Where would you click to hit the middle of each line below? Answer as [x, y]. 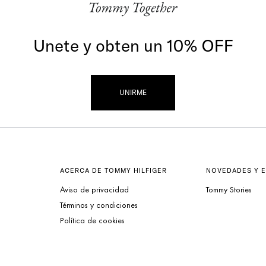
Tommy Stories [229, 190]
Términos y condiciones [99, 205]
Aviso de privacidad [94, 190]
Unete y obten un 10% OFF [133, 46]
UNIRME [133, 93]
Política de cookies [92, 221]
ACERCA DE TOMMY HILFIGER [113, 170]
